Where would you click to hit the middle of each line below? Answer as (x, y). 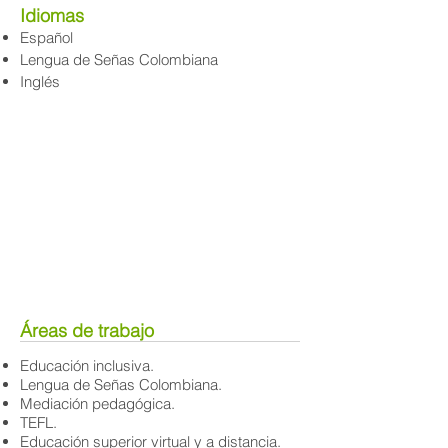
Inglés (40, 81)
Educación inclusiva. (87, 365)
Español (46, 37)
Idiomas (52, 15)
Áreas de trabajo (87, 330)
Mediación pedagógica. (97, 403)
